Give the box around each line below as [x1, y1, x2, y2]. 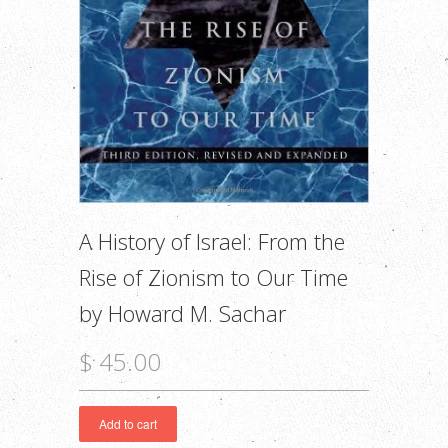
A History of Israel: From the [79, 225, 345, 256]
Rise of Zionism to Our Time [79, 261, 348, 292]
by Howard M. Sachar [79, 297, 286, 328]
